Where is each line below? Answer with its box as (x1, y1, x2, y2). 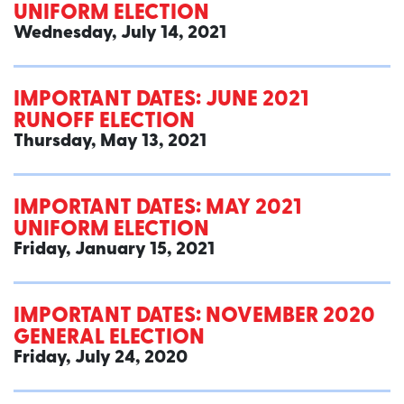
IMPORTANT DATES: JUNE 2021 (14, 89, 308, 112)
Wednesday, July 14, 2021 (14, 24, 226, 43)
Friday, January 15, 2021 (14, 241, 215, 260)
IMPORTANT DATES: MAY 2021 (14, 197, 301, 220)
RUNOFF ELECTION (14, 111, 195, 133)
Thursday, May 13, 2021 (14, 133, 207, 151)
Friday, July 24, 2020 (14, 349, 188, 368)
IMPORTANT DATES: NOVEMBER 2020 (14, 306, 375, 328)
